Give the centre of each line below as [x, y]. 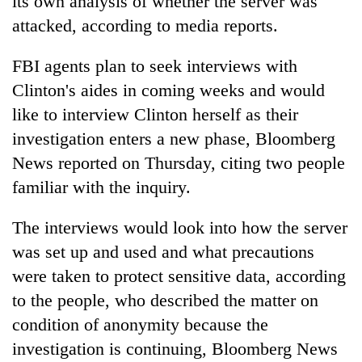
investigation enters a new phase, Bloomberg [174, 138]
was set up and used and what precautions [163, 251]
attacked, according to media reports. [145, 25]
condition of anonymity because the [140, 324]
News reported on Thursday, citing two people [179, 162]
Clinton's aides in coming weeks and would [168, 90]
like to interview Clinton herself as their [155, 114]
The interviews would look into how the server [180, 227]
